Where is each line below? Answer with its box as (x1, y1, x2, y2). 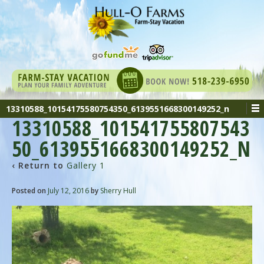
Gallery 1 (67, 159, 105, 171)
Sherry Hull (100, 186, 136, 196)
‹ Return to (12, 159, 67, 171)
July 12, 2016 (48, 186, 89, 196)
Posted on (12, 186, 48, 196)
